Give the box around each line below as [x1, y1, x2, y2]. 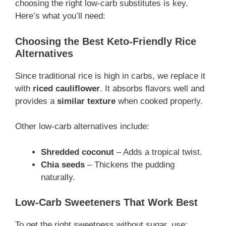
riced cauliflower [33, 83, 100, 93]
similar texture [57, 96, 116, 106]
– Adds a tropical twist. [114, 147, 202, 157]
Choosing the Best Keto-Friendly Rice [15, 35, 196, 47]
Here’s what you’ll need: [15, 11, 105, 21]
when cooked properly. [116, 96, 203, 106]
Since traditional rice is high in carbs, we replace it [15, 71, 205, 81]
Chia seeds [41, 159, 85, 169]
